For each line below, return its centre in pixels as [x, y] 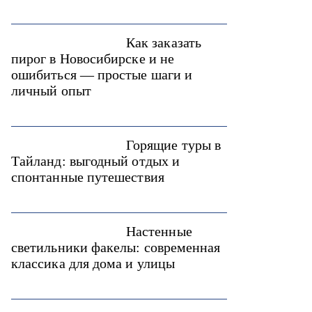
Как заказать [164, 42]
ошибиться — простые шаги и [102, 75]
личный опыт [51, 91]
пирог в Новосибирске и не [93, 58]
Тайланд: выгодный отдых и [96, 161]
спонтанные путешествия [88, 177]
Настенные [159, 231]
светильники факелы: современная [116, 247]
